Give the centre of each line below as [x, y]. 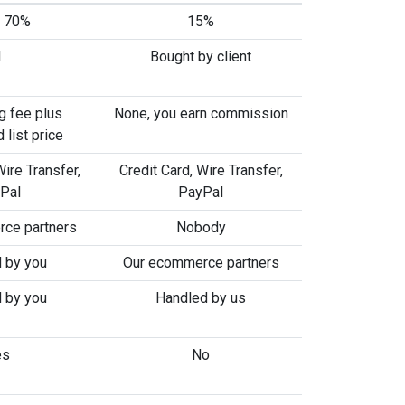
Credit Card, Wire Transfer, [201, 170]
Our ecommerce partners [201, 263]
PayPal [201, 192]
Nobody [201, 227]
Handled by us [201, 298]
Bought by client [201, 57]
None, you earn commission [201, 113]
